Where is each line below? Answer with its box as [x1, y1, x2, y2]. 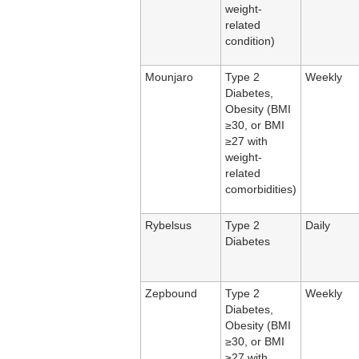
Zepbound [145, 288, 197, 301]
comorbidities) [225, 184, 296, 196]
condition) [225, 35, 275, 48]
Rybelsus [145, 220, 192, 232]
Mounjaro [145, 71, 193, 84]
